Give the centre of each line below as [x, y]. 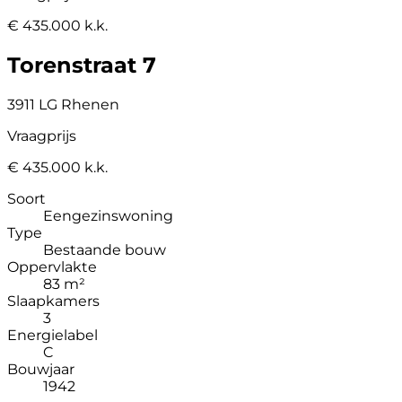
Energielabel [52, 335]
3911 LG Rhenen [63, 104]
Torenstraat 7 [82, 65]
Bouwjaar [41, 369]
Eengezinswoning [108, 215]
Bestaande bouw [105, 249]
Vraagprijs [42, 135]
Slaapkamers [53, 301]
